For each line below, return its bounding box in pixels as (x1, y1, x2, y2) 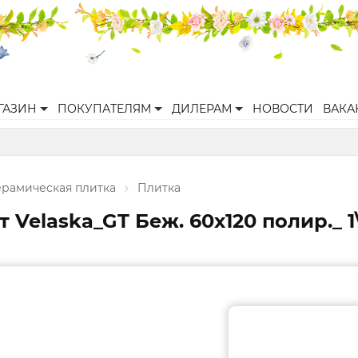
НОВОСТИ (253, 101, 313, 116)
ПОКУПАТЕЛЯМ (58, 101, 151, 116)
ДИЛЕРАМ (172, 101, 232, 116)
